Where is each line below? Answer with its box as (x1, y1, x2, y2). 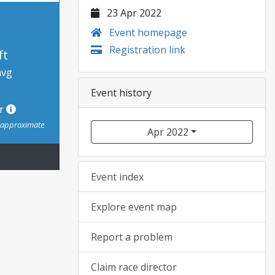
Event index (91, 170, 144, 184)
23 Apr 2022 (104, 6, 161, 20)
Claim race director (91, 260, 177, 274)
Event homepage (107, 26, 187, 39)
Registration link (107, 43, 185, 56)
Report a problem (91, 230, 172, 244)
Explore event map (91, 200, 177, 214)
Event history (91, 86, 152, 99)
